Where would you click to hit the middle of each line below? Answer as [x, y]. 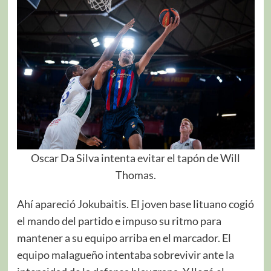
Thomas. [135, 175]
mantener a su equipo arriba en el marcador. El [124, 237]
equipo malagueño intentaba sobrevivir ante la [125, 254]
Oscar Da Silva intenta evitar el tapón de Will [135, 158]
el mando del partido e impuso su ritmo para [119, 220]
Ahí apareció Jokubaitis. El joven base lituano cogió [135, 204]
